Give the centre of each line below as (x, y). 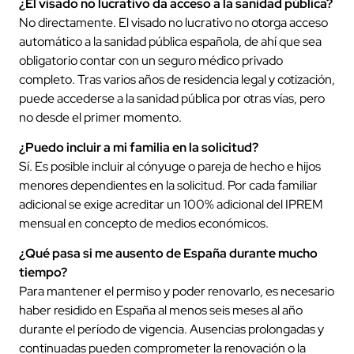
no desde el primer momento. (100, 117)
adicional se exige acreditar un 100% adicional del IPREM (171, 204)
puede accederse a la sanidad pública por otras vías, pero (172, 98)
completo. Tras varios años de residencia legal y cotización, (177, 79)
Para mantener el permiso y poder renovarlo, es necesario (177, 292)
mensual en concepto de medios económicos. (144, 223)
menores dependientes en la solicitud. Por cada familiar (168, 185)
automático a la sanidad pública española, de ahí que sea (170, 41)
